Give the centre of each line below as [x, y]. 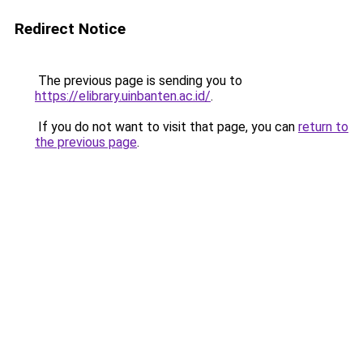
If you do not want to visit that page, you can [167, 127]
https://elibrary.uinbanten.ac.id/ [123, 96]
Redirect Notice [70, 29]
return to [323, 127]
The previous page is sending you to [139, 81]
